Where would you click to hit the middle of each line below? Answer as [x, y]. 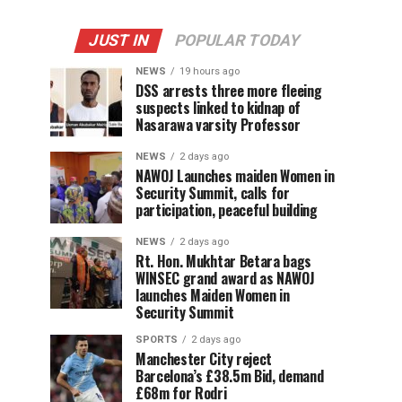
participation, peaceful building [227, 210]
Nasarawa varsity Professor [218, 125]
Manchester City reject [204, 359]
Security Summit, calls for [213, 193]
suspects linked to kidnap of [218, 108]
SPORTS [157, 340]
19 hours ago [210, 72]
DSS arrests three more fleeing [229, 91]
